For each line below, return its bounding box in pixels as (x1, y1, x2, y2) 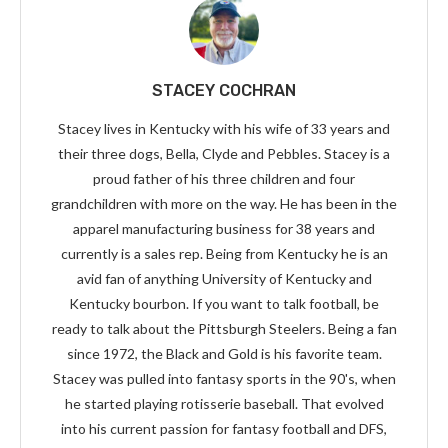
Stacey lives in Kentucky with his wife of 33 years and (58, 120, 390, 138)
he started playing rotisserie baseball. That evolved (64, 395, 384, 413)
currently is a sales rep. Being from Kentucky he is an (60, 245, 388, 263)
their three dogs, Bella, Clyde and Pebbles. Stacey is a (58, 145, 390, 163)
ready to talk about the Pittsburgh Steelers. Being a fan (51, 320, 397, 338)
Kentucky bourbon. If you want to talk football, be (69, 295, 379, 313)
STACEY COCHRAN (152, 81, 296, 101)
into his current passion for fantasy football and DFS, (61, 420, 387, 438)
